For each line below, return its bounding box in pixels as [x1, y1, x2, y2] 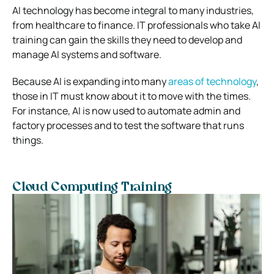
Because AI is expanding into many [12, 74, 168, 88]
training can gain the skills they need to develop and [12, 32, 242, 46]
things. [12, 133, 43, 147]
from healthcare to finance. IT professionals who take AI [12, 18, 261, 32]
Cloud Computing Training [12, 181, 172, 194]
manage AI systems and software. [12, 47, 161, 61]
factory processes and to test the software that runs [12, 118, 244, 132]
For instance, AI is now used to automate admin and [12, 103, 240, 117]
